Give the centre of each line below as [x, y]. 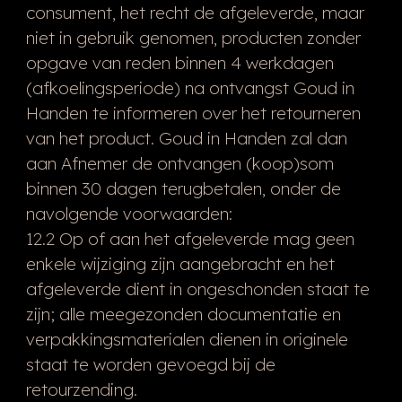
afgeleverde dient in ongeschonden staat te [197, 288]
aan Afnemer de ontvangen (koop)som [179, 163]
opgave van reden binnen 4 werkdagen [179, 62]
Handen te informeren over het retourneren [193, 113]
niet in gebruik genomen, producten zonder [193, 37]
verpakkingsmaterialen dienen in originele [187, 339]
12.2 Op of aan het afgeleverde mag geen [190, 238]
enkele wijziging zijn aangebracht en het [180, 263]
